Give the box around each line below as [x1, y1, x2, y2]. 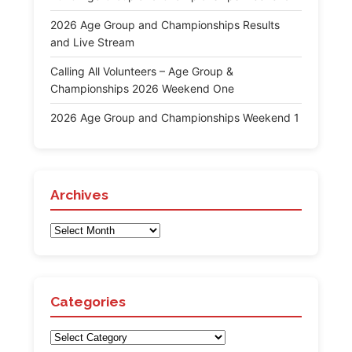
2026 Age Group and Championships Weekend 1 [50, 111, 299, 125]
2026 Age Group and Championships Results [50, 18, 280, 32]
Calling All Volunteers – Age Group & [50, 64, 233, 79]
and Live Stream [50, 35, 134, 49]
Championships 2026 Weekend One [50, 82, 234, 96]
